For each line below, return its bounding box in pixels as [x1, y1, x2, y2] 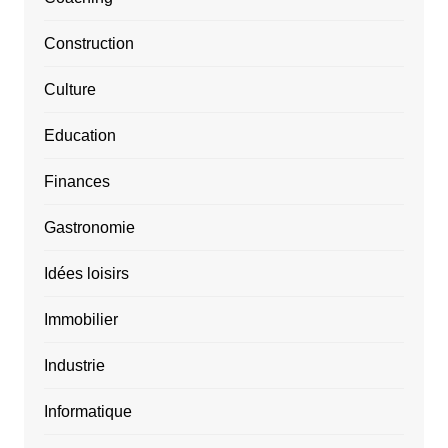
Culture [43, 81, 96, 99]
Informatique [43, 403, 132, 421]
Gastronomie [43, 219, 135, 237]
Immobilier [43, 311, 118, 329]
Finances [43, 173, 110, 191]
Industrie [43, 357, 105, 375]
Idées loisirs [43, 265, 129, 283]
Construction [43, 35, 134, 53]
